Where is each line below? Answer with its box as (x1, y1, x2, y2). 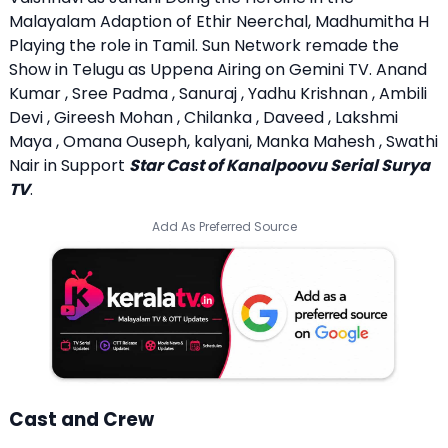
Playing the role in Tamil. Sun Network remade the (9, 33, 399, 57)
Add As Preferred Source (151, 217, 297, 235)
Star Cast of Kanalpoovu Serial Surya (129, 153, 430, 177)
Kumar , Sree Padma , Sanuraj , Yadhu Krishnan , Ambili (9, 81, 427, 105)
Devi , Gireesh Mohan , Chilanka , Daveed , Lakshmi (9, 105, 398, 129)
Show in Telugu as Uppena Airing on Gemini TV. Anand (9, 57, 427, 81)
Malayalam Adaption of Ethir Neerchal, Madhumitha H (9, 9, 429, 33)
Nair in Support (9, 153, 129, 177)
